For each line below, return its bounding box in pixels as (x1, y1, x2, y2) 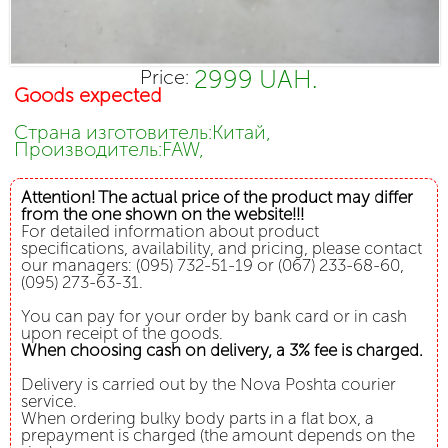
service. (21, 391, 77, 412)
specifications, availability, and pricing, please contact (21, 238, 422, 259)
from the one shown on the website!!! (21, 204, 304, 225)
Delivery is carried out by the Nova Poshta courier (21, 374, 396, 395)
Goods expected (14, 83, 163, 108)
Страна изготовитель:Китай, (14, 120, 272, 145)
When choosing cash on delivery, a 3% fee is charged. (21, 340, 423, 361)
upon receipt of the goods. (21, 323, 223, 344)
